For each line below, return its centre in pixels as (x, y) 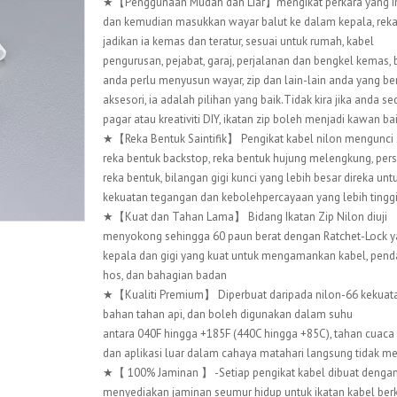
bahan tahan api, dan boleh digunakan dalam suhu (228, 315)
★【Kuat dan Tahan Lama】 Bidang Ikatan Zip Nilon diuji (245, 217)
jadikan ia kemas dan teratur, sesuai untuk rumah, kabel (238, 42)
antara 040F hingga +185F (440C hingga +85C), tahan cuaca (249, 334)
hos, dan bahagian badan (165, 276)
